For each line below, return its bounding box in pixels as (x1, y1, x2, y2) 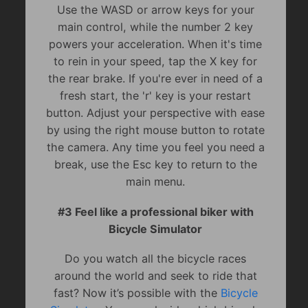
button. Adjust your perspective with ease (46, 106, 265, 120)
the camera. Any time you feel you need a (46, 140, 265, 155)
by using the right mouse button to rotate (46, 123, 265, 137)
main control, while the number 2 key (58, 20, 254, 34)
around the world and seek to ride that (54, 269, 257, 283)
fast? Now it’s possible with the (53, 286, 221, 300)
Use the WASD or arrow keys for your (56, 3, 254, 17)
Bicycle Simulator (109, 221, 203, 236)
